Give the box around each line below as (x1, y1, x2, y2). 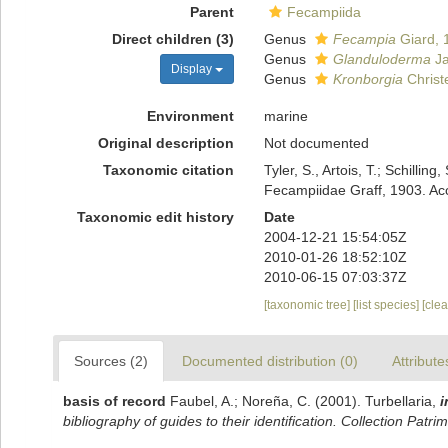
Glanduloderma (332, 51, 431, 67)
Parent (189, 4, 234, 20)
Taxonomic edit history (76, 209, 234, 225)
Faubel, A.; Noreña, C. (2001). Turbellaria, (170, 393, 440, 409)
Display (170, 62, 215, 76)
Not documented (263, 135, 369, 151)
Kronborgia (332, 71, 403, 87)
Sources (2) (74, 353, 148, 369)
